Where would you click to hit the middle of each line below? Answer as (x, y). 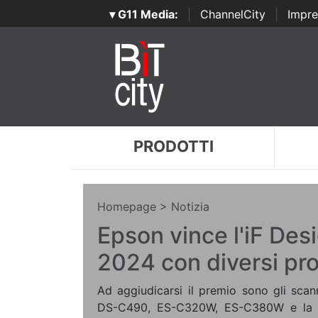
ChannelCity (232, 14)
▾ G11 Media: (143, 14)
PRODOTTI (173, 146)
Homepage (127, 207)
